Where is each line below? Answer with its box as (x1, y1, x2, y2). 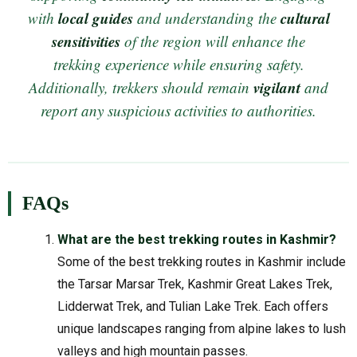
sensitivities (52, 30, 120, 53)
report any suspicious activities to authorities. (41, 100, 316, 121)
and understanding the (132, 8, 280, 29)
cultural (280, 7, 330, 29)
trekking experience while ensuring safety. (53, 54, 304, 75)
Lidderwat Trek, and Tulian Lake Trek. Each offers (57, 298, 329, 314)
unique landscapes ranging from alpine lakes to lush (57, 320, 347, 336)
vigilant (253, 76, 300, 99)
